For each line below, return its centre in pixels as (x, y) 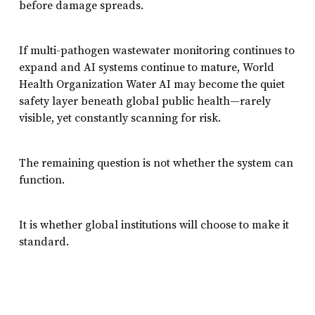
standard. (44, 242)
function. (41, 180)
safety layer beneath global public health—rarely (144, 101)
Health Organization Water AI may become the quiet (152, 84)
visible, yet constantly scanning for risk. (120, 118)
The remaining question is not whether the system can (156, 163)
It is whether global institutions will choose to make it (154, 225)
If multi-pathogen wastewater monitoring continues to (156, 50)
